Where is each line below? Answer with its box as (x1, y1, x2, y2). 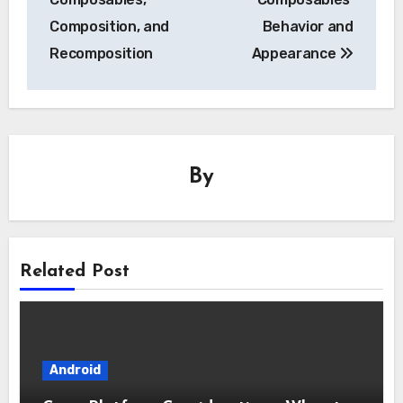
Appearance (251, 45, 340, 63)
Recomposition (49, 45, 154, 63)
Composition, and (49, 18, 170, 36)
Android (49, 362, 102, 378)
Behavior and (262, 18, 354, 36)
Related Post (20, 263, 130, 282)
